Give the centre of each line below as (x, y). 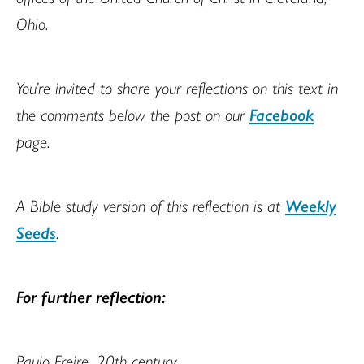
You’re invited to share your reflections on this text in (177, 87)
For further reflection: (91, 295)
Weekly (311, 204)
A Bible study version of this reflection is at (151, 204)
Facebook (282, 113)
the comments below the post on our (133, 113)
